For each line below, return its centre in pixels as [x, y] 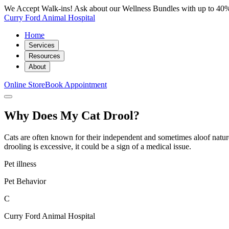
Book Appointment [76, 85]
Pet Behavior [25, 181]
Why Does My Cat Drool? [72, 115]
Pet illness [20, 164]
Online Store [25, 85]
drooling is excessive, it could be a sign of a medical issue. [98, 146]
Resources [44, 56]
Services [42, 45]
